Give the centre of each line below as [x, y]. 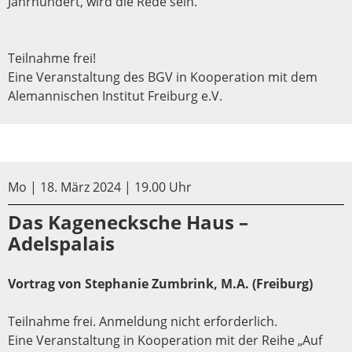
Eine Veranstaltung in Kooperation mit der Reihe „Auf [165, 340]
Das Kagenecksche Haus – [128, 222]
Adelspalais [61, 243]
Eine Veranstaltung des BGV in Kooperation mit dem [163, 77]
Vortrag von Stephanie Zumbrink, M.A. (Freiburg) [160, 283]
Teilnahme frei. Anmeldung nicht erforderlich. [143, 321]
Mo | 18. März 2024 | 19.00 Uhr [100, 187]
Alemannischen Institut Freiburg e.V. [115, 95]
